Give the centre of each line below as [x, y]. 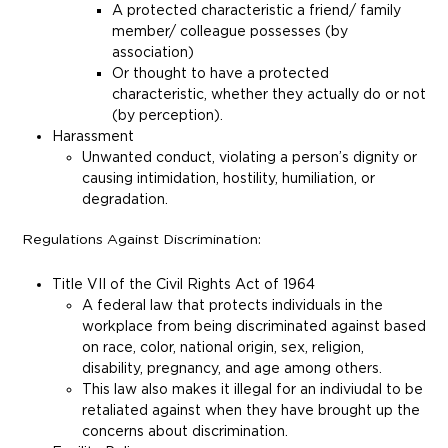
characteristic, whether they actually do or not [269, 93]
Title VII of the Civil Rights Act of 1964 [185, 284]
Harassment [95, 135]
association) [153, 51]
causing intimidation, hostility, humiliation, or [228, 177]
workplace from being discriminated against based [254, 326]
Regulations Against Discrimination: [141, 240]
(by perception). [167, 114]
